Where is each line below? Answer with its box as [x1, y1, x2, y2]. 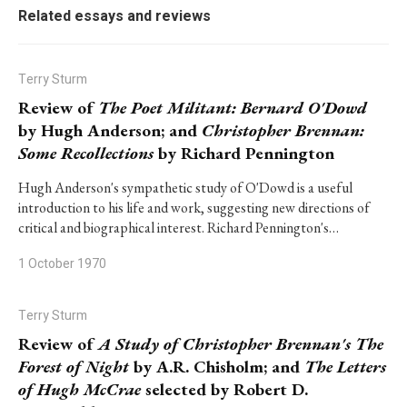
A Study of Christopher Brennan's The [98, 333, 383, 355]
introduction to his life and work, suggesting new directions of [18, 198, 370, 217]
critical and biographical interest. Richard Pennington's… [18, 218, 339, 237]
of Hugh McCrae [18, 378, 141, 401]
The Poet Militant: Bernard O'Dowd [98, 96, 367, 119]
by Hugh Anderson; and [18, 119, 202, 142]
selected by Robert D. [141, 378, 308, 401]
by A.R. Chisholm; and [129, 355, 304, 378]
